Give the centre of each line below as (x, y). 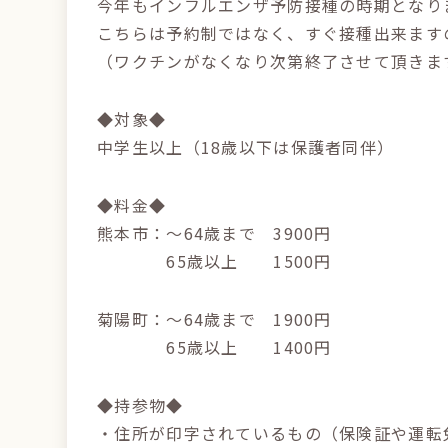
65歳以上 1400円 (214, 347)
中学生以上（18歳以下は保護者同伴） (246, 147)
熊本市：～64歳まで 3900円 (214, 233)
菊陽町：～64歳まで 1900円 (214, 319)
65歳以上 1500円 (214, 261)
